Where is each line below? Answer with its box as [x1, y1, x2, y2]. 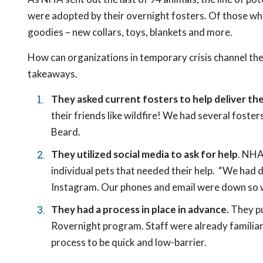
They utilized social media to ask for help [51, 148, 238, 160]
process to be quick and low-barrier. [51, 236, 207, 248]
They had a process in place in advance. [51, 203, 229, 215]
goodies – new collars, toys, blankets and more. [28, 26, 232, 38]
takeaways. [28, 68, 77, 80]
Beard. [51, 126, 80, 138]
